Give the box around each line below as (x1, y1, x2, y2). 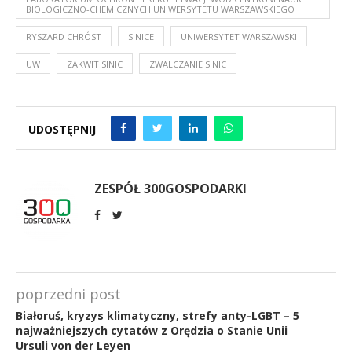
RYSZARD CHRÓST (26, 30, 101, 42)
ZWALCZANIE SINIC (149, 57, 226, 70)
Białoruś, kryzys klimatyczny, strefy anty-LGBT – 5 (16, 307, 299, 323)
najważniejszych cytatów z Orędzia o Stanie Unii (16, 322, 288, 338)
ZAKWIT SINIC (67, 57, 123, 70)
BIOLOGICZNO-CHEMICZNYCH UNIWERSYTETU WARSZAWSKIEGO (26, 2, 295, 15)
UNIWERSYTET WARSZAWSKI (181, 30, 297, 42)
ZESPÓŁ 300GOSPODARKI (94, 179, 247, 197)
